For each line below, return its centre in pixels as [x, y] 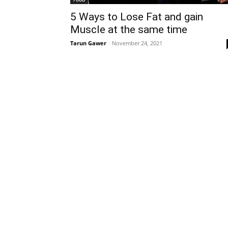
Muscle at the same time [129, 30]
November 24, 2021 [137, 43]
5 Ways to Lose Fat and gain [137, 17]
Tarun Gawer [88, 43]
